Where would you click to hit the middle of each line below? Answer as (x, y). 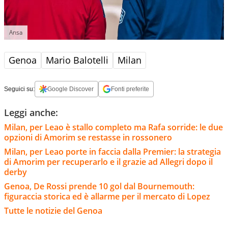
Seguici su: (19, 89)
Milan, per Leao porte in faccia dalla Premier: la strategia (112, 151)
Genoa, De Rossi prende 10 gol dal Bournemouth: (99, 186)
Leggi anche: (31, 112)
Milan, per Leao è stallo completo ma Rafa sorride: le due (113, 127)
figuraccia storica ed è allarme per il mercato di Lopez (108, 196)
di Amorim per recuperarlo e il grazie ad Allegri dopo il (108, 162)
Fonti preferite (130, 89)
